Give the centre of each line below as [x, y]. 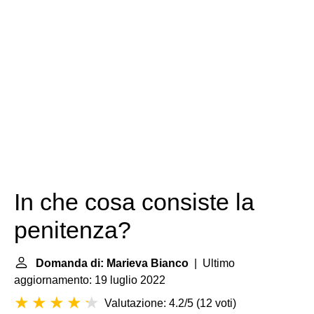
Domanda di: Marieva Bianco [112, 263]
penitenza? [73, 230]
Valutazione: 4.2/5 [149, 303]
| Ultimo [212, 263]
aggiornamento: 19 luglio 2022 [90, 280]
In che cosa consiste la [134, 202]
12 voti [216, 303]
